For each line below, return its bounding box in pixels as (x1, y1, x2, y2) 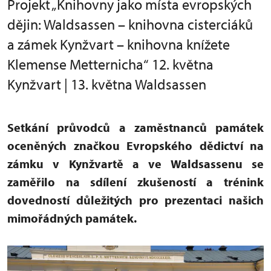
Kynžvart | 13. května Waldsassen (7, 75, 206, 93)
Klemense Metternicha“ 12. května (7, 55, 214, 73)
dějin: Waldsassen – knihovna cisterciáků (7, 15, 253, 33)
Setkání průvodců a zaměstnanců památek (7, 120, 264, 135)
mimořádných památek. (7, 211, 137, 226)
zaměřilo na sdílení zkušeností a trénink (7, 174, 264, 189)
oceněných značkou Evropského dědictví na (7, 138, 264, 153)
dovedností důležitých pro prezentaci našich (7, 192, 264, 207)
